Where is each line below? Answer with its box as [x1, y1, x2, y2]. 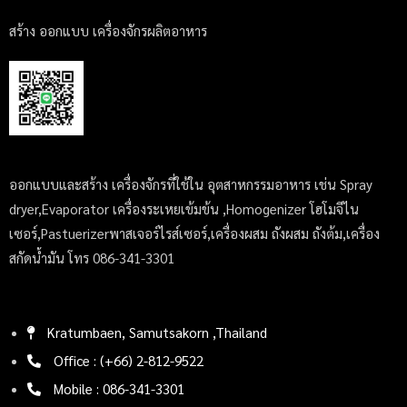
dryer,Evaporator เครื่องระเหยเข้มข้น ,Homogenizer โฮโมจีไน [9, 200, 359, 218]
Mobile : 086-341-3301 [54, 380, 184, 398]
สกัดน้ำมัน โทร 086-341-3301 [9, 249, 174, 267]
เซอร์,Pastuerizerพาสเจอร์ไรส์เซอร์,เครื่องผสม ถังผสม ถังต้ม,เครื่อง [9, 224, 380, 243]
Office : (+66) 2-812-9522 [54, 352, 203, 370]
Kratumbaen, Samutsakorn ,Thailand [47, 323, 267, 342]
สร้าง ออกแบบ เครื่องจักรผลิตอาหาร [9, 21, 207, 39]
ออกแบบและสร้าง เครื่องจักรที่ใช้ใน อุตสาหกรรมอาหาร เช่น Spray [9, 175, 372, 194]
